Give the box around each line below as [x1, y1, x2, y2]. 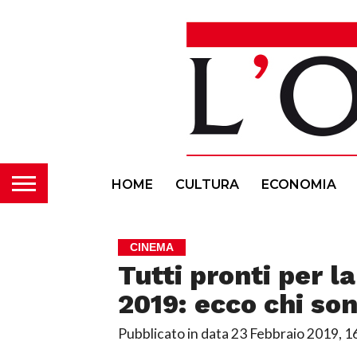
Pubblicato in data [117, 325, 229, 342]
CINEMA [129, 241, 174, 253]
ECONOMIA [261, 176, 336, 192]
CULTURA [175, 176, 239, 192]
